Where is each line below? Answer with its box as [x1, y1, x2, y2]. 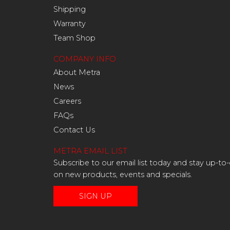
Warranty [53, 19, 86, 29]
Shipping [53, 5, 86, 14]
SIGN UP [79, 191, 112, 201]
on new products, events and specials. [53, 170, 192, 180]
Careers [53, 97, 81, 106]
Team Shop [53, 33, 95, 43]
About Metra [53, 68, 100, 78]
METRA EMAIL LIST [53, 146, 127, 156]
